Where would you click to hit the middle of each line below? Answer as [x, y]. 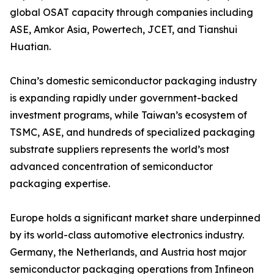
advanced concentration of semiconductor [111, 167]
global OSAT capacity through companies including [131, 13]
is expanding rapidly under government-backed [124, 98]
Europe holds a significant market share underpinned [135, 218]
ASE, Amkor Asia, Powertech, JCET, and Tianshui [124, 30]
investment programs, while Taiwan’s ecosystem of [128, 115]
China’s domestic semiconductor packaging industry [133, 81]
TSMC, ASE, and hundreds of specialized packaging [132, 132]
